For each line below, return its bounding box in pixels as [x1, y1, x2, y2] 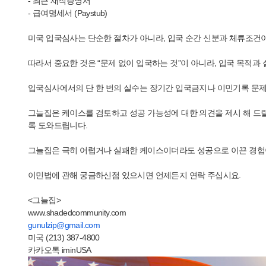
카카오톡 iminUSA [28, 245, 91, 255]
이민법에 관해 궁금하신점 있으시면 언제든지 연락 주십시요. [28, 170, 241, 180]
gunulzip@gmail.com [28, 220, 100, 230]
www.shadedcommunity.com [28, 208, 126, 217]
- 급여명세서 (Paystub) [28, 8, 107, 18]
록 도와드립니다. [28, 121, 88, 130]
